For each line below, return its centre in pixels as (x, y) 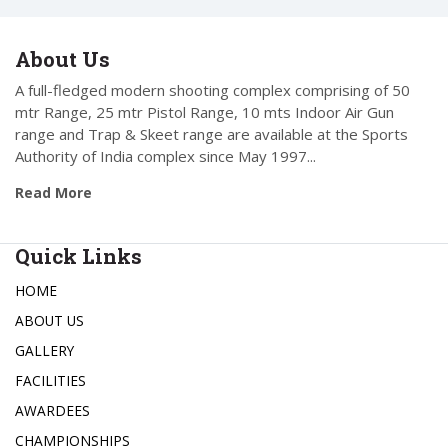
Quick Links (78, 256)
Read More (53, 193)
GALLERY (44, 351)
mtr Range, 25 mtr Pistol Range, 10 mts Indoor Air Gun (204, 112)
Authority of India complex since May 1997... (165, 156)
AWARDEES (52, 411)
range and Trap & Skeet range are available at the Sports (211, 134)
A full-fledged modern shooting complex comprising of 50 (212, 90)
